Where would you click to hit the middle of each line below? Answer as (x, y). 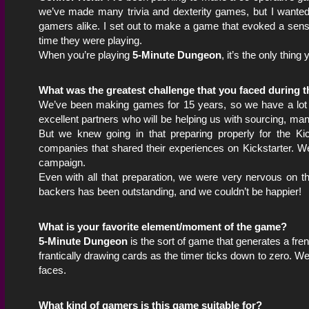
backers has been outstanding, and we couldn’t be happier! (170, 191)
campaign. (62, 162)
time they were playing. (90, 40)
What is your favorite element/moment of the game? (162, 226)
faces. (52, 270)
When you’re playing (85, 54)
